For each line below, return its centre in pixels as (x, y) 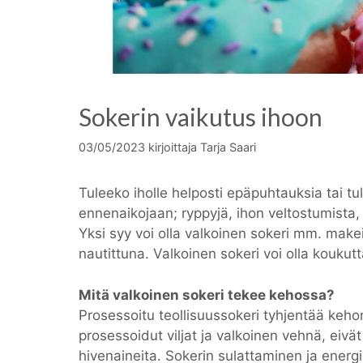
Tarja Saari (228, 147)
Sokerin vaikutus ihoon (201, 116)
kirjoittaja (174, 147)
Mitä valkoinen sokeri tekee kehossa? (207, 295)
